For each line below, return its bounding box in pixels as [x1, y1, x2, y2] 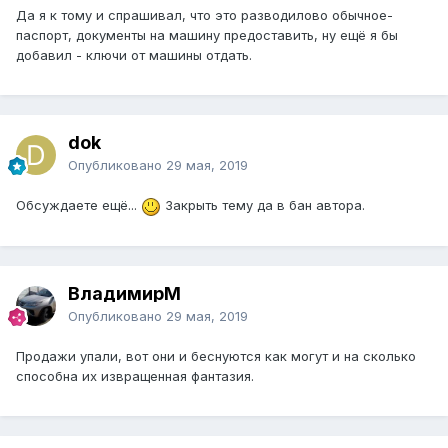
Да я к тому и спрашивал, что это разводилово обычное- [16, 7, 393, 24]
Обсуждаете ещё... [16, 197, 141, 214]
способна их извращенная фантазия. [16, 368, 254, 385]
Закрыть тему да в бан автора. [161, 197, 369, 214]
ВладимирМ [68, 283, 181, 305]
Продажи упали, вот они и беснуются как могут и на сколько [16, 348, 416, 365]
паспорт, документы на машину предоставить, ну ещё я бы [16, 27, 398, 44]
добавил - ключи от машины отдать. [16, 47, 256, 64]
